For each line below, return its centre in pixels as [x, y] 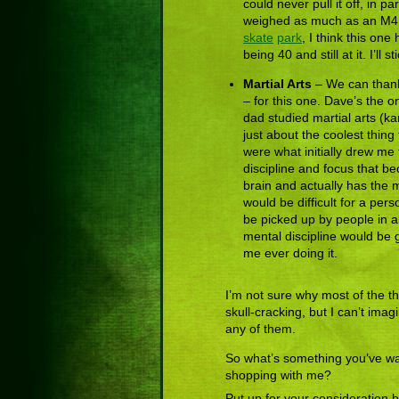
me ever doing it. [290, 253]
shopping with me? [278, 375]
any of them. [261, 329]
